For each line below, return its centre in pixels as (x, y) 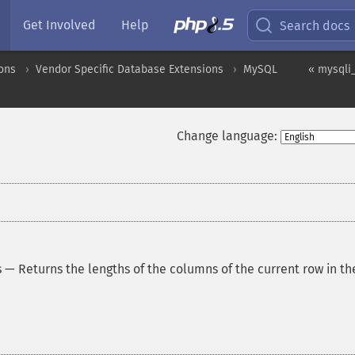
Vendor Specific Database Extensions (130, 69)
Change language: (227, 136)
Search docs (315, 25)
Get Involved (59, 25)
